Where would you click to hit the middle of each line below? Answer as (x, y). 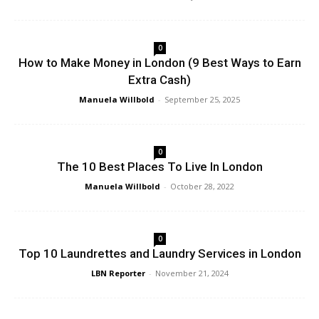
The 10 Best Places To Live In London (159, 167)
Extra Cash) (159, 80)
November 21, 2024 (192, 273)
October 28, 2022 (202, 187)
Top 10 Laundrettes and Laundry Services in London (159, 254)
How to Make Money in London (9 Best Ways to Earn (159, 63)
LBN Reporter (118, 273)
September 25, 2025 (202, 100)
